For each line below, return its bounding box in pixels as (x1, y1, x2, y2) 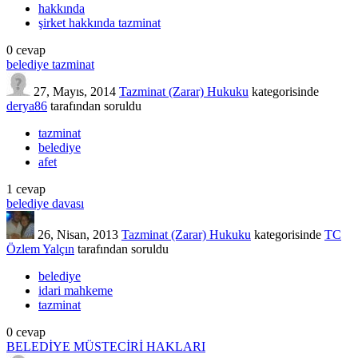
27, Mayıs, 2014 (34, 85, 116, 99)
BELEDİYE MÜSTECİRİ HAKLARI (6, 340, 205, 354)
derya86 (6, 99, 47, 113)
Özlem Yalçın (6, 242, 74, 257)
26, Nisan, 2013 (38, 228, 118, 242)
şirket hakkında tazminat (38, 16, 161, 30)
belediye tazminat (6, 58, 94, 72)
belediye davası (6, 197, 84, 211)
